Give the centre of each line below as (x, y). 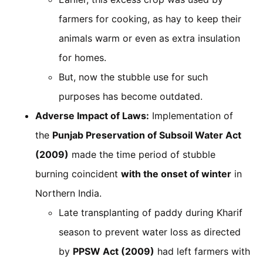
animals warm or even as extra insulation (149, 38)
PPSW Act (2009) (114, 251)
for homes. (82, 57)
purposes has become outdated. (131, 96)
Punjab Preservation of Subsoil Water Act (147, 135)
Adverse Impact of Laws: (92, 115)
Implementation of (191, 115)
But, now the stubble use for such (133, 77)
